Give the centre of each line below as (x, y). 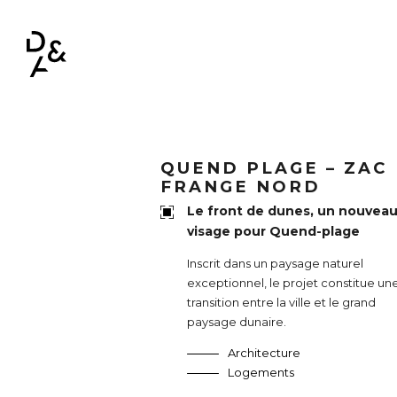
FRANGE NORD (241, 186)
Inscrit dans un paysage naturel (276, 264)
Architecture (265, 353)
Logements (261, 373)
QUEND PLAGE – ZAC (274, 167)
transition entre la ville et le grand (282, 303)
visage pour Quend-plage (274, 232)
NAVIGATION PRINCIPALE (129, 35)
